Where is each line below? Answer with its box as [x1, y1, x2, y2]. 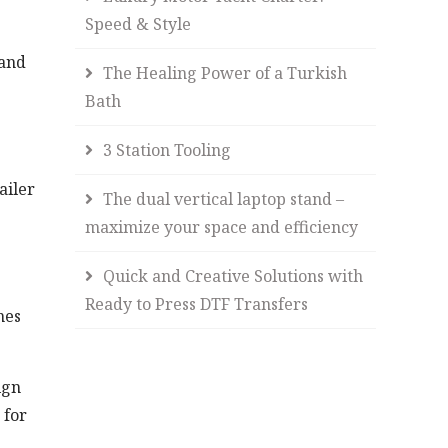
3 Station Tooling [103, 139, 232, 161]
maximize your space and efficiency [85, 216, 359, 238]
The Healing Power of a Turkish [103, 62, 348, 84]
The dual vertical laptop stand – [103, 188, 345, 210]
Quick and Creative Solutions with [103, 265, 364, 287]
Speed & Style [85, 13, 192, 35]
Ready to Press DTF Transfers [85, 293, 309, 315]
